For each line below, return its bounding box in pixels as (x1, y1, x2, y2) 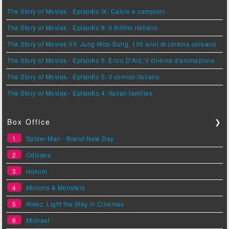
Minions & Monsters (26, 183, 85, 192)
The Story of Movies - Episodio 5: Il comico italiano (7, 72, 160, 81)
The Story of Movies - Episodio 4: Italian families (7, 88, 153, 98)
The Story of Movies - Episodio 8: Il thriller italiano (7, 23, 158, 32)
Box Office (7, 117, 51, 127)
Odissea (26, 150, 51, 159)
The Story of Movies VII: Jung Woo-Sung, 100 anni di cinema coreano (7, 39, 217, 49)
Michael (26, 216, 50, 225)
